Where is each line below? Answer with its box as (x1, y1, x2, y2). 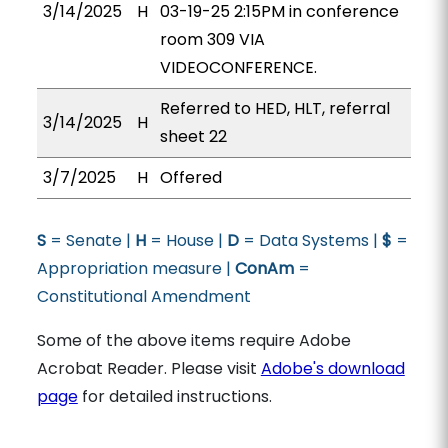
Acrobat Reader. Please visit (36, 357, 261, 380)
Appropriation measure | (36, 257, 235, 280)
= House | (145, 229, 227, 252)
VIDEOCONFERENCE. (159, 56, 317, 79)
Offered (159, 166, 222, 189)
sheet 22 (159, 125, 227, 148)
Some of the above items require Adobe (36, 329, 351, 352)
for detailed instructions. (77, 385, 272, 408)
